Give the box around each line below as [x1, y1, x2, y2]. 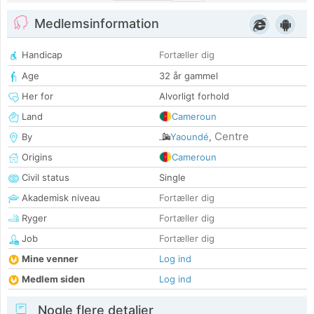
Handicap [19, 49, 62, 61]
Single [159, 172, 186, 184]
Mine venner [22, 253, 78, 265]
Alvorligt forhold [159, 90, 229, 102]
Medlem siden [22, 273, 85, 285]
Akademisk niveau [19, 192, 100, 204]
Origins [19, 151, 53, 163]
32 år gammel [159, 70, 218, 82]
